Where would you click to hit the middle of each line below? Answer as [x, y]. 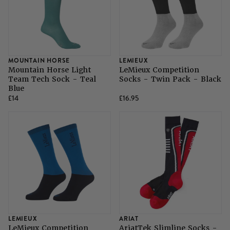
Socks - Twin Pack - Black [170, 79]
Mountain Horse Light [50, 70]
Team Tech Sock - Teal [52, 79]
